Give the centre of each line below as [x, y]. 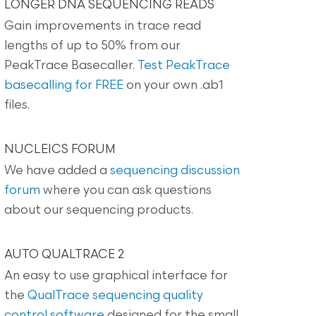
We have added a [57, 171]
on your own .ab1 [174, 85]
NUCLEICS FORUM [60, 150]
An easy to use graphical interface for [116, 276]
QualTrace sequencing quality [115, 296]
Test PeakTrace [184, 66]
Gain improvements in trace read [103, 26]
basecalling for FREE [64, 85]
